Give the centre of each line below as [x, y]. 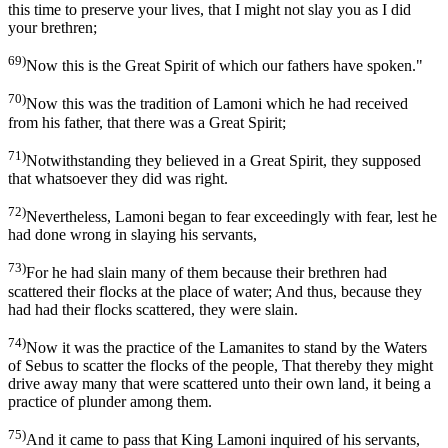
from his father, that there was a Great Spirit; [147, 122]
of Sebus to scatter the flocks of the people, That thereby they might [220, 365]
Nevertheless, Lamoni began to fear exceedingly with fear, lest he [231, 217]
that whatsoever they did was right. [118, 179]
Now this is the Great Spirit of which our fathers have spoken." [224, 66]
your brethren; [52, 28]
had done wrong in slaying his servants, [132, 235]
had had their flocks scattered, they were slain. [153, 309]
